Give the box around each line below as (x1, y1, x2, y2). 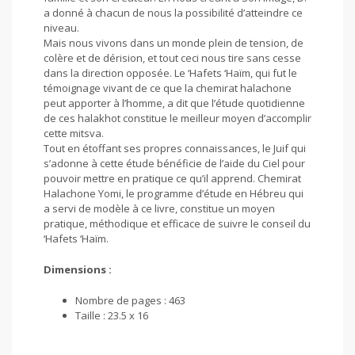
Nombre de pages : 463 (75, 293, 185, 308)
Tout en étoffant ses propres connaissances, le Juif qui (44, 141, 306, 156)
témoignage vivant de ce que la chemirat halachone (44, 81, 292, 96)
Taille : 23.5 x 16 (75, 308, 148, 323)
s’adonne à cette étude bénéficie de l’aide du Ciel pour (44, 156, 305, 171)
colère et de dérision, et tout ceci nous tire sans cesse (44, 51, 301, 66)
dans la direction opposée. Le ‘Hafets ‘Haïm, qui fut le (44, 66, 297, 81)
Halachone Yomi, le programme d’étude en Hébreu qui (44, 186, 303, 201)
